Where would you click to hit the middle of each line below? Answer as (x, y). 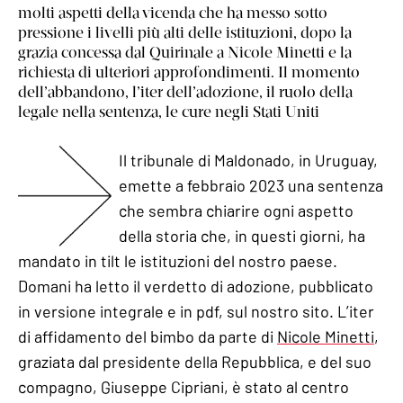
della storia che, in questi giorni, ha (242, 235)
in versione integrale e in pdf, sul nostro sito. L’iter (196, 311)
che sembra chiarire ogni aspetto (236, 210)
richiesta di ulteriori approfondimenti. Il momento (189, 72)
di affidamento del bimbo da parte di (148, 336)
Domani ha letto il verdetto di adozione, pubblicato (196, 286)
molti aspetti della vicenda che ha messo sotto (173, 12)
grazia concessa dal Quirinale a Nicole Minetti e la (185, 52)
